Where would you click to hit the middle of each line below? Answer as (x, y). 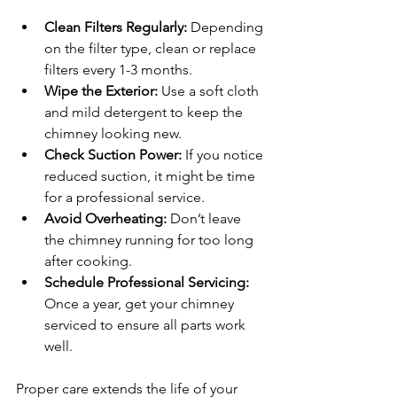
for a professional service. (125, 197)
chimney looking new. (113, 133)
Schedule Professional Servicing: (147, 282)
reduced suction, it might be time (152, 175)
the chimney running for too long (151, 239)
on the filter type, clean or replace (152, 48)
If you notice (224, 154)
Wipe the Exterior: (101, 90)
